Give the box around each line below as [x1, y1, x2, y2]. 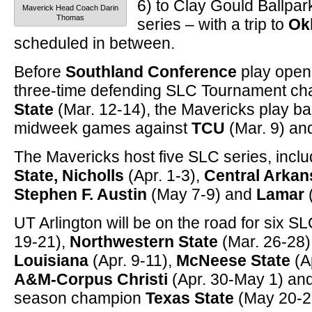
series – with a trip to [137, 15, 288, 33]
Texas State [146, 289, 234, 307]
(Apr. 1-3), [128, 166, 204, 185]
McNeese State [176, 251, 290, 270]
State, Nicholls [14, 166, 128, 185]
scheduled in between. [14, 34, 175, 52]
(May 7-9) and [147, 185, 256, 203]
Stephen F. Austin [14, 185, 147, 203]
